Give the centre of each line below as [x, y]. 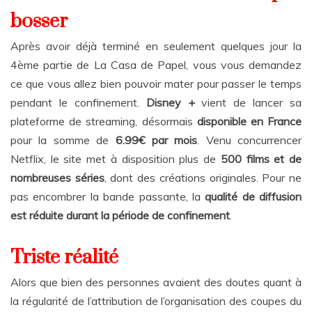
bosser [39, 22]
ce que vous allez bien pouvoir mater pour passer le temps [156, 84]
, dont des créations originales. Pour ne [203, 178]
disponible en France [249, 122]
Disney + [170, 103]
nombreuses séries [57, 178]
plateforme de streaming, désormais [104, 122]
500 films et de [259, 159]
